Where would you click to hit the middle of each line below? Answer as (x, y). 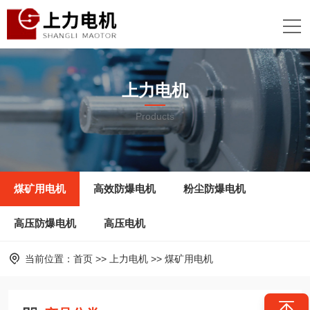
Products (155, 117)
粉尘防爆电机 (215, 189)
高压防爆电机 (45, 223)
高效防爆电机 (125, 189)
